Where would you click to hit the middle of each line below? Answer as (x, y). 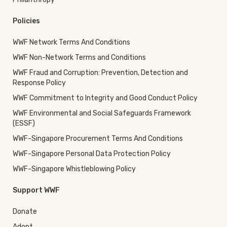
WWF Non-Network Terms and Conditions (79, 58)
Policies (26, 21)
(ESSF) (24, 124)
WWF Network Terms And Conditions (71, 43)
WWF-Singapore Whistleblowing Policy (74, 169)
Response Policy (39, 83)
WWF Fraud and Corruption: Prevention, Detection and (100, 73)
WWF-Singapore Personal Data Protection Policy (92, 154)
